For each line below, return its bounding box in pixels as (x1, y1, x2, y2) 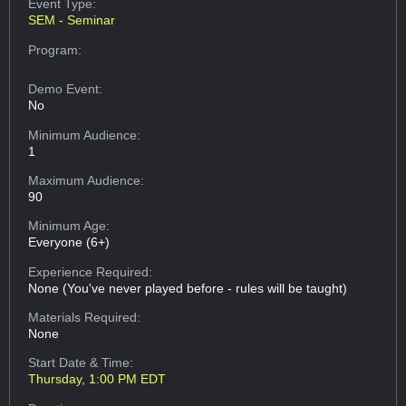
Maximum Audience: (28, 172, 145, 188)
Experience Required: (28, 264, 153, 279)
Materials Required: (28, 310, 141, 325)
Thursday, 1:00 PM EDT (28, 372, 167, 387)
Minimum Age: (28, 218, 111, 234)
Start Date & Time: (28, 355, 134, 371)
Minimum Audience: (28, 127, 141, 142)
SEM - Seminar (28, 13, 116, 28)
